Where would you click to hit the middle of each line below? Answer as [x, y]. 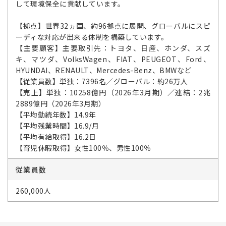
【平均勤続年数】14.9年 [56, 115]
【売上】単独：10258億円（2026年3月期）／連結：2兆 [113, 92]
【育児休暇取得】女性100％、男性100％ [83, 148]
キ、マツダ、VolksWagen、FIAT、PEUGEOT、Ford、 [113, 59]
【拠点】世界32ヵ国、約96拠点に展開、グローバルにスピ [113, 26]
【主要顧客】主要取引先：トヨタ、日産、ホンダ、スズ [113, 48]
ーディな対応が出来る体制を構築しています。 [92, 37]
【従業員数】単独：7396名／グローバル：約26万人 [102, 81]
